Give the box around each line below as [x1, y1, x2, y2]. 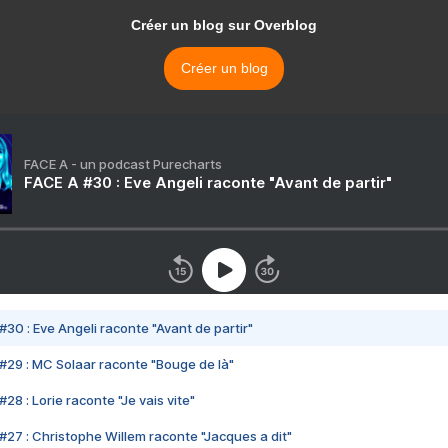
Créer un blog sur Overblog [131, 17, 317, 34]
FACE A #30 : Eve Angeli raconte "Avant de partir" [24, 173, 392, 193]
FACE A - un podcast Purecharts [24, 156, 222, 173]
